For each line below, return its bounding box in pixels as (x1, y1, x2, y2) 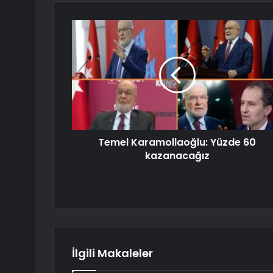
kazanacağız (144, 149, 210, 163)
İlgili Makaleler (72, 246, 153, 261)
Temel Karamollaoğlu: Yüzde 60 (98, 135, 256, 150)
